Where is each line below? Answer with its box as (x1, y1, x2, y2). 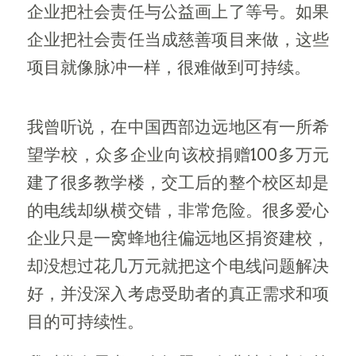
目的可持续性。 (26, 311, 144, 331)
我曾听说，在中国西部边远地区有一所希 (26, 116, 330, 137)
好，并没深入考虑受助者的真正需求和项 (26, 283, 330, 304)
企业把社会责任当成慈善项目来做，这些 (26, 29, 330, 49)
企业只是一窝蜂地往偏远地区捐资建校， (26, 227, 330, 248)
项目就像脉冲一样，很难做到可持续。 (26, 56, 311, 77)
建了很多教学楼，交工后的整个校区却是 (26, 172, 330, 192)
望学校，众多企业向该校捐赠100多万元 (26, 144, 330, 164)
